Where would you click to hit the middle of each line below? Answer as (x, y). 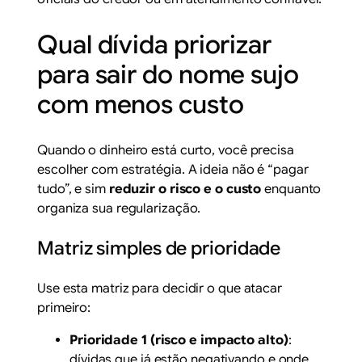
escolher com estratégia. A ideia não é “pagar (173, 169)
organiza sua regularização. (119, 208)
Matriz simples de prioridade (159, 249)
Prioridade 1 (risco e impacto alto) (179, 341)
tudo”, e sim (73, 189)
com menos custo (141, 104)
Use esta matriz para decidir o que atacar (160, 289)
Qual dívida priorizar (154, 44)
